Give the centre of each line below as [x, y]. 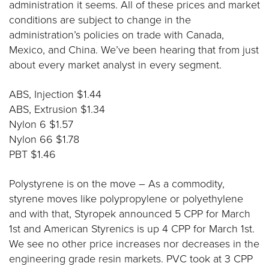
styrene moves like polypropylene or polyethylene [126, 198]
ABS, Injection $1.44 [55, 94]
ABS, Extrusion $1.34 [57, 109]
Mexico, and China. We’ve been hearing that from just [134, 49]
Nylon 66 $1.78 [44, 139]
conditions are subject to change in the [100, 19]
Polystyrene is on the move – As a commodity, [117, 183]
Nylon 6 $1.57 [41, 124]
